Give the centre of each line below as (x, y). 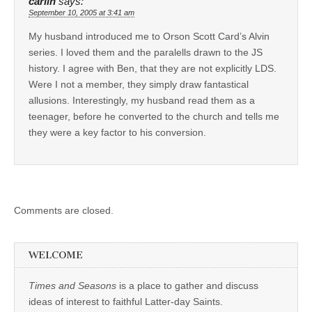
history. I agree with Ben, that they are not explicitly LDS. (153, 68)
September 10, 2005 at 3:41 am (81, 12)
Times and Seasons (72, 285)
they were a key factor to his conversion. (117, 132)
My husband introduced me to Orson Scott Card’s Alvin (149, 36)
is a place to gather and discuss (187, 285)
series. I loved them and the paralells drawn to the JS (146, 52)
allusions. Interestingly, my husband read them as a (142, 100)
